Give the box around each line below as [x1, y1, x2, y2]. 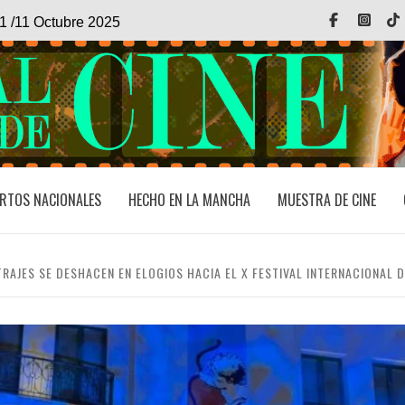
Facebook [338, 13, 402, 28]
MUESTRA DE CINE [277, 189, 376, 211]
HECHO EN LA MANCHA [127, 189, 250, 211]
